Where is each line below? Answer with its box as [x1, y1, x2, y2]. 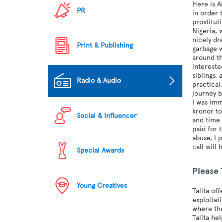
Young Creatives [77, 181, 127, 190]
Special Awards [77, 146, 124, 155]
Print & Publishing [77, 41, 133, 50]
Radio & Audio [77, 76, 121, 85]
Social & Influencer [77, 111, 137, 120]
